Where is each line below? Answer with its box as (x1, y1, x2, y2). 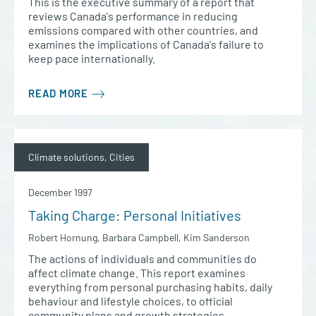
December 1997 (28, 186, 92, 198)
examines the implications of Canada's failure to (28, 37, 264, 51)
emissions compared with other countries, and (28, 23, 258, 37)
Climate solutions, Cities (28, 150, 135, 163)
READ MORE (28, 86, 88, 99)
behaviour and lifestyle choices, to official (28, 293, 233, 308)
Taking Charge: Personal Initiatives (28, 206, 241, 224)
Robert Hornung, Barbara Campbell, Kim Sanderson (28, 231, 250, 243)
